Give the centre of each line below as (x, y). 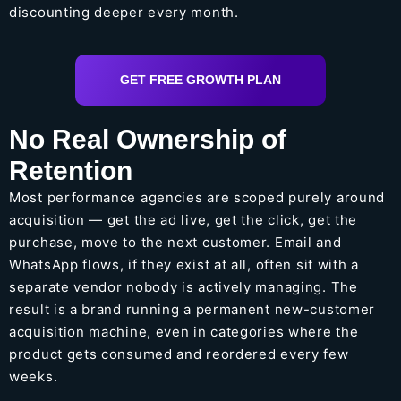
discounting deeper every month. (124, 13)
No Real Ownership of (148, 139)
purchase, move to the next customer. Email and (175, 242)
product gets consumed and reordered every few (179, 354)
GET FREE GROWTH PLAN (200, 79)
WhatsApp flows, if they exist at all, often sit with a (184, 264)
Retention (71, 170)
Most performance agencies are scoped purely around (197, 197)
